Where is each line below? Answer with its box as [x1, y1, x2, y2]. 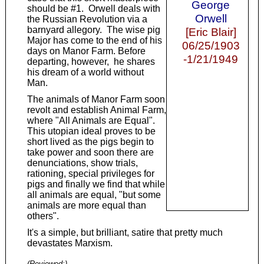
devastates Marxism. [27, 238, 113, 249]
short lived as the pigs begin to [27, 137, 154, 147]
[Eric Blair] [185, 25, 236, 39]
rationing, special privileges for [27, 169, 154, 179]
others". [27, 211, 59, 222]
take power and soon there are [27, 147, 154, 158]
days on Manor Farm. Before [27, 46, 146, 57]
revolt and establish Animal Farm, [27, 105, 166, 115]
